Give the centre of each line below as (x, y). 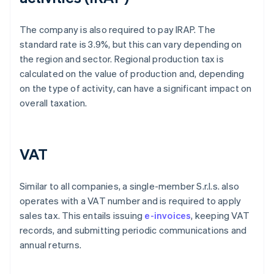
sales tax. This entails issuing (82, 216)
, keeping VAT (220, 216)
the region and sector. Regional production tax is (122, 59)
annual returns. (50, 245)
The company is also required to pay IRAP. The (118, 30)
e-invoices (168, 216)
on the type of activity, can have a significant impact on (136, 88)
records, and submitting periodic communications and (133, 230)
